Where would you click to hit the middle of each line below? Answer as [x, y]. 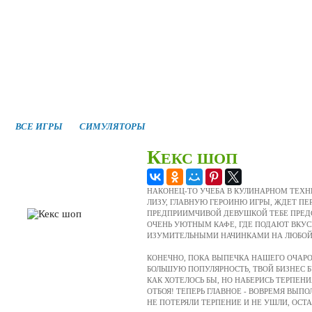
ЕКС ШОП [199, 158]
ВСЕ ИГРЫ [39, 126]
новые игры [113, 54]
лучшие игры [200, 54]
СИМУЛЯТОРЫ [112, 126]
